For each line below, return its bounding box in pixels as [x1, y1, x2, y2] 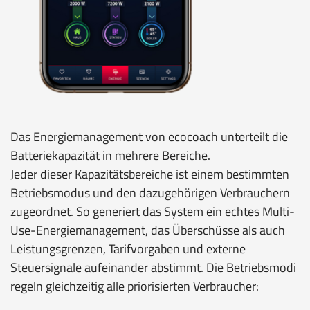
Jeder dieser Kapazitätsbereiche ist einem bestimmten [10, 164, 289, 183]
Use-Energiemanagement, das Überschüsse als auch [10, 220, 285, 239]
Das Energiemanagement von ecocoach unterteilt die [10, 127, 288, 146]
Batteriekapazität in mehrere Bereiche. [10, 145, 210, 165]
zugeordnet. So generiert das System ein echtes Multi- [10, 201, 295, 221]
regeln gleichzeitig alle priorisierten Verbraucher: [10, 276, 259, 295]
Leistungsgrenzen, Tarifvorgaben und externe [10, 239, 246, 258]
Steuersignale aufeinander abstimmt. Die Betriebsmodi [10, 257, 296, 277]
